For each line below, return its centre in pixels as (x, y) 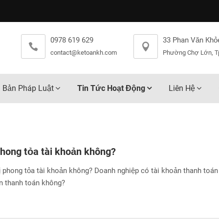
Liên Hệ (182, 88)
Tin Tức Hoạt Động (111, 88)
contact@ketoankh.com (84, 53)
